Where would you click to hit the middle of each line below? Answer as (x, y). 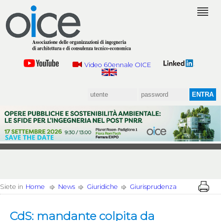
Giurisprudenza (153, 187)
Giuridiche (102, 187)
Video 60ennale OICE (118, 65)
